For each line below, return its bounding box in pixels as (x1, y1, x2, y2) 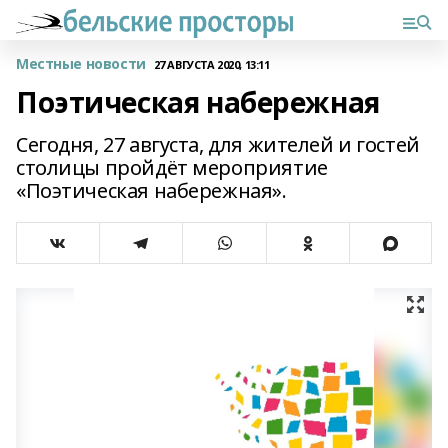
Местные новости (16, 54, 146, 73)
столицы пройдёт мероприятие (16, 154, 328, 181)
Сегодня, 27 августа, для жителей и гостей (16, 131, 420, 158)
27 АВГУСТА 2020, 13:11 (153, 56, 270, 72)
